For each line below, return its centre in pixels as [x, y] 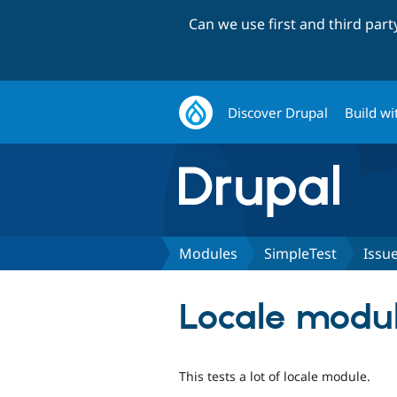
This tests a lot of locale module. [275, 376]
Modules [208, 253]
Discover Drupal [278, 112]
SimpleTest [300, 253]
